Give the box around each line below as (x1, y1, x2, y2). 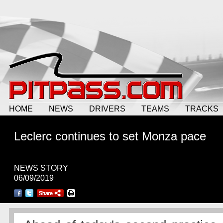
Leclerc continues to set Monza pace (14, 129, 206, 143)
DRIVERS (89, 104, 125, 113)
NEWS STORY (14, 164, 68, 172)
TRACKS (185, 104, 219, 113)
